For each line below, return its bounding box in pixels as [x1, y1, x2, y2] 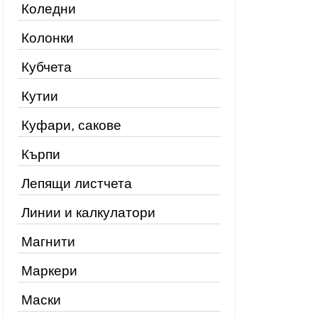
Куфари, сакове [21, 118, 121, 133]
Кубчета [21, 60, 72, 75]
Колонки [21, 31, 74, 45]
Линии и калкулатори [21, 205, 155, 220]
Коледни [21, 1, 76, 16]
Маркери [21, 263, 77, 278]
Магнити [21, 234, 75, 249]
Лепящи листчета [21, 176, 132, 191]
